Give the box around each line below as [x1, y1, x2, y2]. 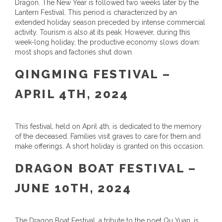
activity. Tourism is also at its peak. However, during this [15, 28, 190, 36]
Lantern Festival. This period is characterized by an [15, 8, 177, 16]
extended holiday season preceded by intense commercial [15, 18, 205, 26]
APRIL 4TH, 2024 [15, 87, 128, 101]
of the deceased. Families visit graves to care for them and [15, 132, 201, 140]
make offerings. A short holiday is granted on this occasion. [15, 142, 204, 150]
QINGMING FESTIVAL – [15, 67, 171, 81]
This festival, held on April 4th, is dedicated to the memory [15, 122, 202, 130]
